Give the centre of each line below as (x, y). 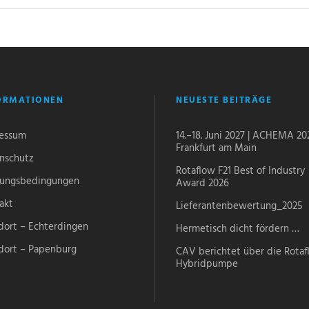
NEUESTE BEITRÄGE (224, 100)
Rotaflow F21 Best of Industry (240, 171)
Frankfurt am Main (216, 148)
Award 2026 (202, 183)
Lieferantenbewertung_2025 (239, 206)
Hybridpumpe (207, 264)
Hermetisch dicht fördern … (238, 229)
